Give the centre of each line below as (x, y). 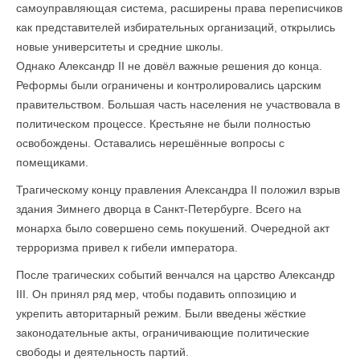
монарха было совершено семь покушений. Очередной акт (173, 228)
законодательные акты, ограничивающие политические (163, 333)
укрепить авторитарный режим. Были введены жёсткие (161, 313)
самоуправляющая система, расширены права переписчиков (179, 8)
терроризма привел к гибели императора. (127, 247)
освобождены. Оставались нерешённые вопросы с (150, 143)
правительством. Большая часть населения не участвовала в (178, 104)
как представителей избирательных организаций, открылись (176, 27)
